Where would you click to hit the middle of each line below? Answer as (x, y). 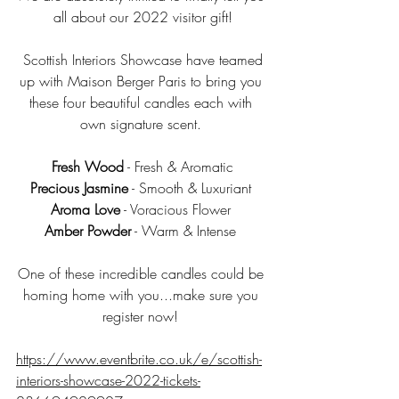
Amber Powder (88, 231)
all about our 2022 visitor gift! (142, 17)
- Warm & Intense (186, 231)
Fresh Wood (88, 167)
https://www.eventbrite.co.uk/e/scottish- (139, 359)
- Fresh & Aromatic (179, 167)
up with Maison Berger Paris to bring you (142, 81)
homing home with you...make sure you (142, 295)
